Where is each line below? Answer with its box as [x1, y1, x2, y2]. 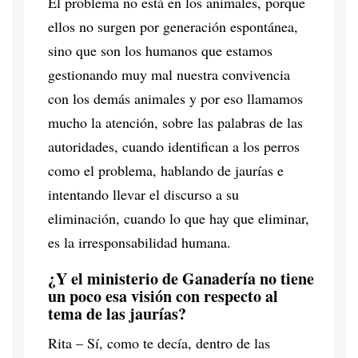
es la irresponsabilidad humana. [48, 232, 231, 252]
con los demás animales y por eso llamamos [48, 88, 303, 108]
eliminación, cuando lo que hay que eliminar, [48, 208, 309, 228]
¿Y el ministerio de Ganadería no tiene [48, 266, 314, 290]
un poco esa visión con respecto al [48, 284, 278, 308]
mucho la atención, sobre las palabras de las [48, 112, 303, 132]
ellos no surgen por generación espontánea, [48, 16, 298, 36]
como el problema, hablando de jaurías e [48, 160, 284, 180]
